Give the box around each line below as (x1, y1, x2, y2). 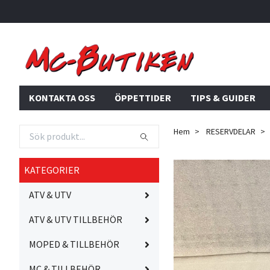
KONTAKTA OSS (29, 92, 95, 104)
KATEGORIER (24, 164, 80, 177)
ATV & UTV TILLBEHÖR (29, 213, 122, 226)
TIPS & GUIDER (190, 92, 256, 104)
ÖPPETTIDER (115, 92, 171, 104)
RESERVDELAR (206, 126, 256, 137)
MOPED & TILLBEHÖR (29, 238, 119, 251)
